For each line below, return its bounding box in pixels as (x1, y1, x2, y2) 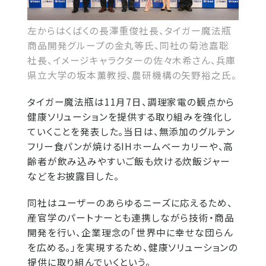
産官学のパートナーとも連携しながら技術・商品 (27, 210, 235, 224)
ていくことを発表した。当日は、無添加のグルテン (27, 124, 236, 138)
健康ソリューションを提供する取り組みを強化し (27, 109, 232, 123)
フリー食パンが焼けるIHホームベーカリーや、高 (27, 139, 234, 153)
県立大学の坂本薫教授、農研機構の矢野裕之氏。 (27, 68, 237, 82)
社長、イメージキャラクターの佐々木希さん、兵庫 (27, 53, 236, 67)
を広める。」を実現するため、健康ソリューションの (27, 240, 239, 254)
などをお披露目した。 (27, 169, 119, 183)
